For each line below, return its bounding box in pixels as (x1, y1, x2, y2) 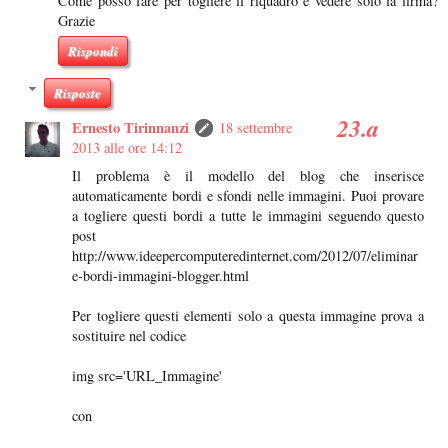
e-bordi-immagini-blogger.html (72, 266, 250, 285)
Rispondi (68, 41, 118, 60)
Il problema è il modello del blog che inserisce (72, 166, 424, 185)
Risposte (54, 84, 102, 102)
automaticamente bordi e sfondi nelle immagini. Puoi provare (72, 186, 424, 205)
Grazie (58, 10, 95, 30)
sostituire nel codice (72, 326, 187, 345)
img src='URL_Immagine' (72, 366, 223, 385)
